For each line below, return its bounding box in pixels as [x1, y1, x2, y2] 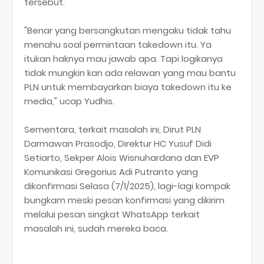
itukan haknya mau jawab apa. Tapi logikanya [24, 52, 223, 65]
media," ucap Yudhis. [24, 95, 114, 107]
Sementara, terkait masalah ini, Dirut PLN [24, 123, 201, 136]
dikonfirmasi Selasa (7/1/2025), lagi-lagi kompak [24, 180, 230, 192]
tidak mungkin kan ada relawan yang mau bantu [24, 67, 236, 79]
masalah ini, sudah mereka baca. [24, 222, 168, 235]
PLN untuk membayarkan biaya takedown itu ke [24, 81, 232, 93]
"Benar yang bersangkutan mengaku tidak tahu [24, 24, 231, 37]
